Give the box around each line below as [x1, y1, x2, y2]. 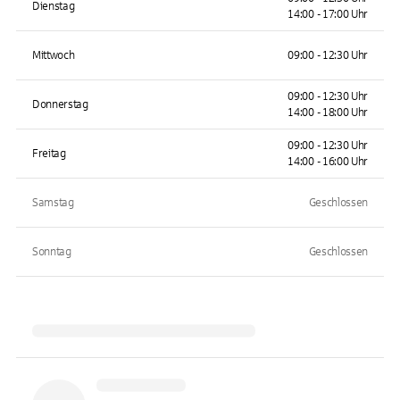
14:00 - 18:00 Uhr [287, 106, 368, 119]
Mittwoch [32, 49, 75, 62]
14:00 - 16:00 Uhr [287, 155, 368, 168]
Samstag [32, 196, 74, 209]
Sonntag [32, 246, 71, 258]
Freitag [32, 147, 66, 160]
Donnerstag [32, 98, 88, 111]
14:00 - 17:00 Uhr [287, 8, 368, 21]
